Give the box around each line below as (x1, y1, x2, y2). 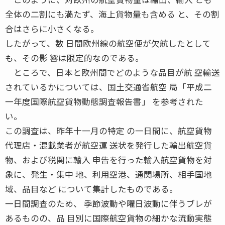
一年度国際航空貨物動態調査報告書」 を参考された (5, 95, 203, 107)
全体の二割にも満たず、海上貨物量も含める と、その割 (5, 8, 219, 20)
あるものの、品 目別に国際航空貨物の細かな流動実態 (5, 211, 212, 224)
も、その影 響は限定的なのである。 (5, 51, 144, 64)
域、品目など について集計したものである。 (5, 182, 178, 195)
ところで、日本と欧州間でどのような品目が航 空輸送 (5, 66, 220, 78)
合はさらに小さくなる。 (5, 22, 99, 35)
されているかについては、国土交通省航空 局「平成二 (5, 80, 212, 93)
